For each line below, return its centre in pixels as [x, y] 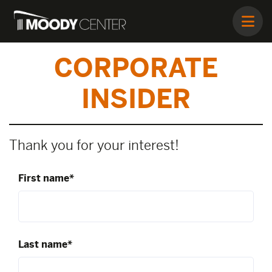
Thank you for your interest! [94, 145]
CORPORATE [136, 68]
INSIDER [136, 99]
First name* [46, 178]
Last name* [45, 244]
